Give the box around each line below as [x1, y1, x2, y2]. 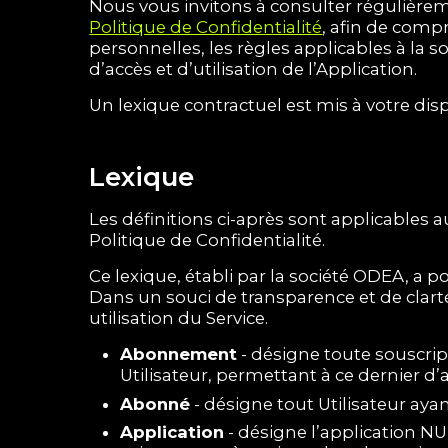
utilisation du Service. [89, 308, 269, 329]
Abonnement [119, 344, 237, 365]
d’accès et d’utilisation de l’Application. [89, 58, 418, 79]
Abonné [119, 393, 190, 414]
